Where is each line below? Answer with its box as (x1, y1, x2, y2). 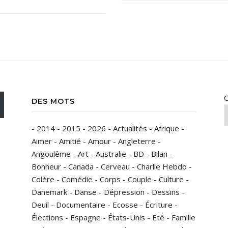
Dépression (104, 187, 145, 197)
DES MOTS (32, 97, 75, 106)
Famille (172, 212, 195, 222)
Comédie (62, 174, 93, 184)
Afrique (154, 123, 179, 133)
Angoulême (32, 149, 71, 159)
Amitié (59, 136, 81, 146)
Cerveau (101, 161, 130, 172)
